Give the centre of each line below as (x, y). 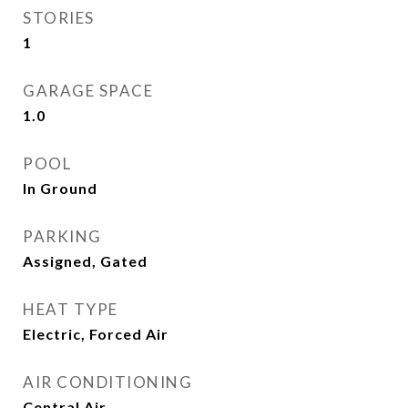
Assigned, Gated (85, 261)
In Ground (60, 188)
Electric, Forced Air (96, 334)
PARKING (62, 236)
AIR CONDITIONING (107, 382)
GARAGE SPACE (88, 91)
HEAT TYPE (71, 309)
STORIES (59, 18)
